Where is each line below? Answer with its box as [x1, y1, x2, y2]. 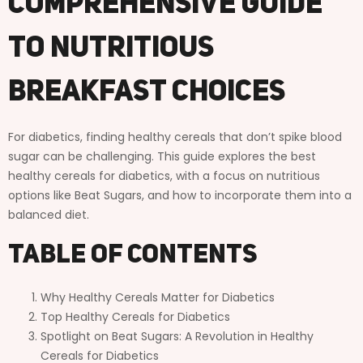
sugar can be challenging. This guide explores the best [8, 147, 316, 164]
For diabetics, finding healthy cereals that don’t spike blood [8, 128, 342, 145]
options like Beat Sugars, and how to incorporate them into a [8, 186, 352, 203]
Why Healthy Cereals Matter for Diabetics [41, 288, 275, 305]
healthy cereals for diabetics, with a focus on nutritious [8, 167, 320, 184]
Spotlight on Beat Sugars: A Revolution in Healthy [41, 327, 314, 344]
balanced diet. [8, 206, 89, 223]
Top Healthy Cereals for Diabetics [41, 308, 230, 325]
